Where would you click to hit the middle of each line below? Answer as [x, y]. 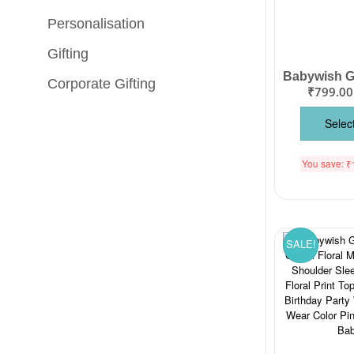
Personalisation [96, 23]
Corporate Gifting [102, 83]
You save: [324, 164]
